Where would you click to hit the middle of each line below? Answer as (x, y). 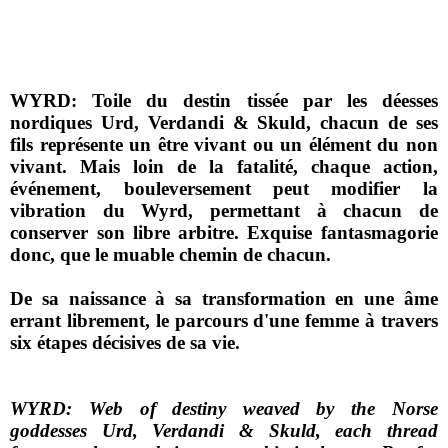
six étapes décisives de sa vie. (125, 343)
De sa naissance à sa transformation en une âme (224, 299)
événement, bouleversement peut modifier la (224, 189)
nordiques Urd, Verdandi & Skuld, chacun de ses (224, 123)
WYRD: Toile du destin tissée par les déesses (224, 101)
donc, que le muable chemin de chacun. (171, 255)
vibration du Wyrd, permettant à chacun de (224, 211)
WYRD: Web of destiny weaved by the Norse (224, 409)
